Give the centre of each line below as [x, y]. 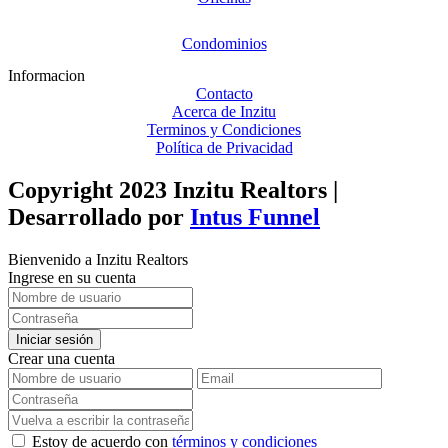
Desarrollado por [99, 216]
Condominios [224, 44]
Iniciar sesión [54, 339]
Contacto [224, 94]
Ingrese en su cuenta [72, 277]
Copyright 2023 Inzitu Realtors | [173, 189]
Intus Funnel [255, 216]
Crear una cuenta [61, 358]
